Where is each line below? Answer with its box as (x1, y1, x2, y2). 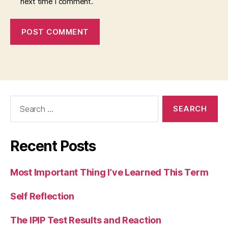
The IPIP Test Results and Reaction (10, 215, 161, 225)
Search (6, 95, 34, 106)
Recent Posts (10, 137, 96, 155)
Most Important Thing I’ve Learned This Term (10, 167, 209, 178)
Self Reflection (10, 191, 74, 202)
